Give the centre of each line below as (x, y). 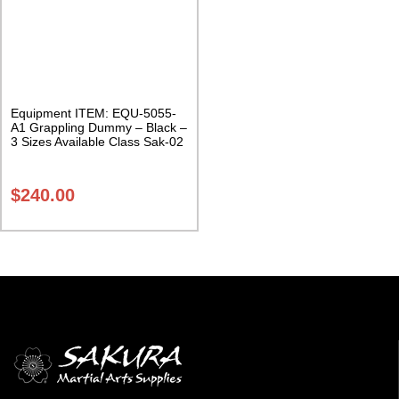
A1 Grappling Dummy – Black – (99, 127)
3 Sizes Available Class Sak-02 (97, 141)
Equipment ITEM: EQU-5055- (94, 113)
